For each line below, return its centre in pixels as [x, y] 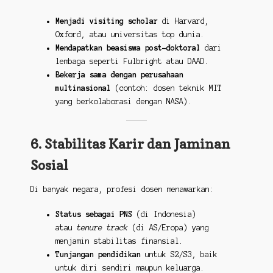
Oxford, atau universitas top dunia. [130, 34]
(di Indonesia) [164, 214]
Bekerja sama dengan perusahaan [119, 74]
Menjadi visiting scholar [106, 21]
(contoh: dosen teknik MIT [166, 88]
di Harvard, [183, 21]
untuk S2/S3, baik [179, 255]
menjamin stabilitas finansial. [119, 241]
